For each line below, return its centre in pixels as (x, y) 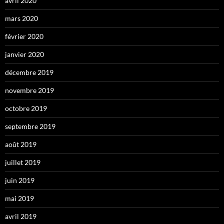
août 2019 (21, 144)
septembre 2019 (30, 126)
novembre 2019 (29, 90)
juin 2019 (20, 180)
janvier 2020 (24, 54)
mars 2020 (21, 18)
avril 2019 (21, 216)
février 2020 (24, 36)
